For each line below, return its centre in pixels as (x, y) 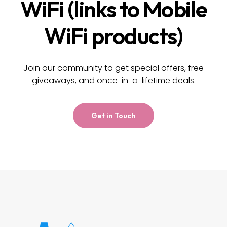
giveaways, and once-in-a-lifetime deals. (113, 81)
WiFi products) (113, 36)
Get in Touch (113, 116)
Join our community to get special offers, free (113, 68)
